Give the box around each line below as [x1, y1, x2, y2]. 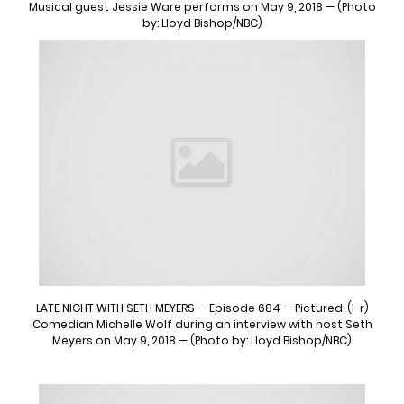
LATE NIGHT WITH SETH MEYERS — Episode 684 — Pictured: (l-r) [35, 300, 369, 317]
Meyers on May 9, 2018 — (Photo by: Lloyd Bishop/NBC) [52, 333, 352, 349]
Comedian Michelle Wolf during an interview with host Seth [32, 317, 372, 333]
